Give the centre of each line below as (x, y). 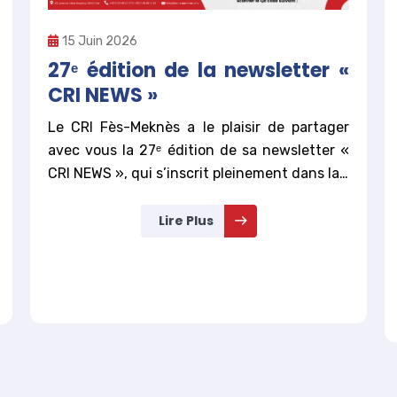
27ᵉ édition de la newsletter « (198, 71)
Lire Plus (186, 221)
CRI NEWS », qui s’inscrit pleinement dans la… (198, 174)
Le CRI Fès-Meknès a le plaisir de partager (198, 128)
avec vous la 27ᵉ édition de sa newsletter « (198, 151)
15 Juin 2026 (100, 42)
